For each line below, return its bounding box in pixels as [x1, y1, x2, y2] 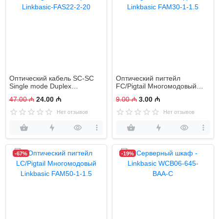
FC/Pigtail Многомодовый [116, 82, 197, 90]
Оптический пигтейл [116, 74, 180, 83]
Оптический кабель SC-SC [9, 74, 94, 83]
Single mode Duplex [9, 82, 71, 90]
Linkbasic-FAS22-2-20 [9, 90, 78, 98]
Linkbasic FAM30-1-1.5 [116, 90, 187, 98]
